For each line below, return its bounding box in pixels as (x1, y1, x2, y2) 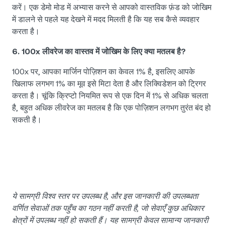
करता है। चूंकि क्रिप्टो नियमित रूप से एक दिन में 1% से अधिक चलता (12, 91, 208, 101)
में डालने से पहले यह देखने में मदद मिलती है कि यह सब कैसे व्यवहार (12, 15, 199, 25)
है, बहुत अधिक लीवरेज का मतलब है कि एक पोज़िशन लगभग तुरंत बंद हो (12, 103, 211, 113)
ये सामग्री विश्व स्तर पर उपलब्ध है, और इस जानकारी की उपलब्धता (12, 191, 198, 201)
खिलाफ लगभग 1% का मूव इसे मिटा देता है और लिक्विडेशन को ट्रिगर (12, 79, 206, 89)
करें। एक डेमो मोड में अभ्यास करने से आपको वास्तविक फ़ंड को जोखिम (12, 3, 211, 13)
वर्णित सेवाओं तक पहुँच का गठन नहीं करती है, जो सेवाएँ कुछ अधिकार (12, 203, 204, 213)
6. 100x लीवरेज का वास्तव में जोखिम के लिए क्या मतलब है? (12, 47, 186, 57)
